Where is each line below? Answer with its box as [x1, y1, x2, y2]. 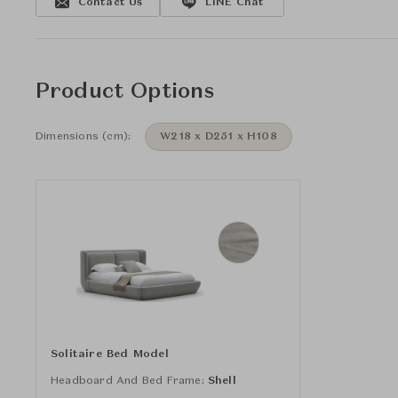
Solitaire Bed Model [51, 348, 169, 360]
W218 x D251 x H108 [160, 131, 277, 142]
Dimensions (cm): [36, 131, 131, 142]
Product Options [36, 82, 215, 103]
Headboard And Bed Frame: [51, 375, 204, 386]
